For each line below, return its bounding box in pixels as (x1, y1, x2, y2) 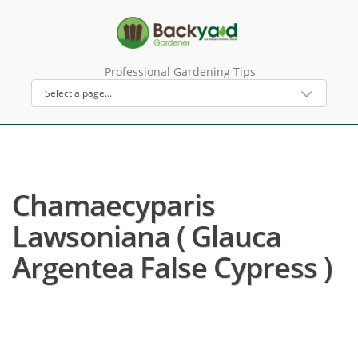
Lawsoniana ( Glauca (12, 217, 281, 256)
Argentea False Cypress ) (12, 248, 332, 287)
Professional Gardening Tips (104, 64, 256, 79)
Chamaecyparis (12, 185, 215, 225)
